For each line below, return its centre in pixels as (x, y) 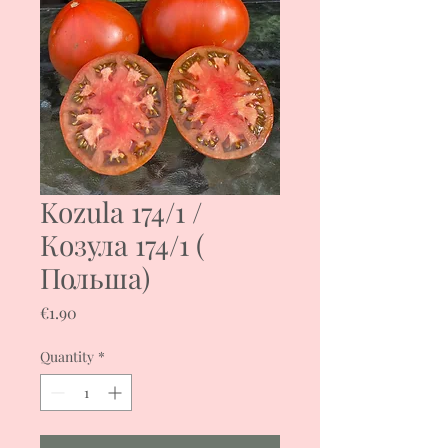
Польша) (95, 277)
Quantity (67, 356)
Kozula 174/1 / (121, 211)
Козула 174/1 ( (122, 244)
